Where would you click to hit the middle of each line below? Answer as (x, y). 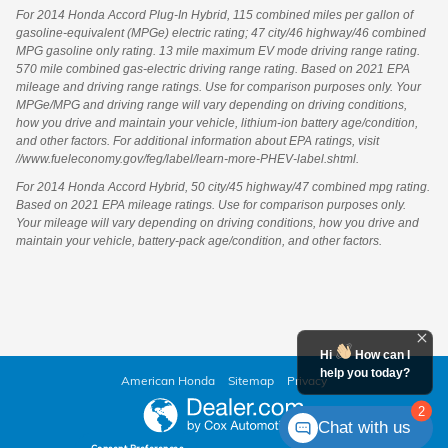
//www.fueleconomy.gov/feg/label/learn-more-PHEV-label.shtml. (187, 159)
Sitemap (251, 381)
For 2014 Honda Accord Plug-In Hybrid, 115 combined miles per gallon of (214, 15)
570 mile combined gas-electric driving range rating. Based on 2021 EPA (213, 69)
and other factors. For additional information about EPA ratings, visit (197, 141)
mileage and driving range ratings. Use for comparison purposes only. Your (218, 87)
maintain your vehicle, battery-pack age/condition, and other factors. (199, 241)
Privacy (307, 381)
